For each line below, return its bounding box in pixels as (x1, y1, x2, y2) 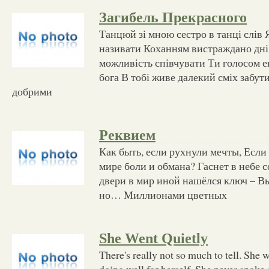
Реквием (99, 127, 156, 143)
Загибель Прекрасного (99, 9, 247, 25)
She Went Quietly (99, 230, 208, 246)
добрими (12, 83, 52, 98)
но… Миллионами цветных (99, 187, 227, 202)
